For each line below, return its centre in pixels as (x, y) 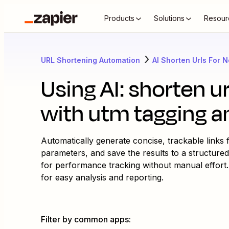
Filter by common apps (85, 219)
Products (119, 18)
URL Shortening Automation (90, 60)
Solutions (169, 18)
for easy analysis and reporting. (102, 177)
